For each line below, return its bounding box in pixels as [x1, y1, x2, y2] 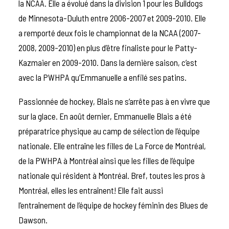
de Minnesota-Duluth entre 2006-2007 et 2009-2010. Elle [18, 13, 206, 24]
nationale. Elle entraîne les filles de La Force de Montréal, [18, 141, 206, 151]
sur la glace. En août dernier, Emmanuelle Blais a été [18, 111, 192, 122]
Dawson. [18, 215, 49, 225]
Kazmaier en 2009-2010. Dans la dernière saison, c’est [18, 57, 197, 68]
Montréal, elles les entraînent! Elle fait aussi [18, 185, 163, 196]
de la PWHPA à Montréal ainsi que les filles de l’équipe [18, 155, 195, 166]
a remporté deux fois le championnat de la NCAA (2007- [18, 28, 201, 38]
